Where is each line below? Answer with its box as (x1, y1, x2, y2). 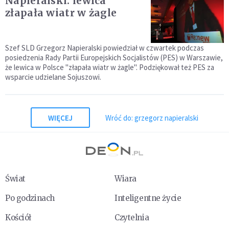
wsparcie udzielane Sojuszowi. (5, 72, 101, 82)
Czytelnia (114, 213, 149, 223)
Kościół (5, 213, 31, 223)
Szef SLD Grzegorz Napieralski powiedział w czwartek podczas (5, 43, 204, 53)
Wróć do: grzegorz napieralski (105, 112, 198, 123)
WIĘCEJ (48, 112, 73, 123)
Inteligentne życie (114, 193, 181, 203)
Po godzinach (5, 193, 55, 203)
